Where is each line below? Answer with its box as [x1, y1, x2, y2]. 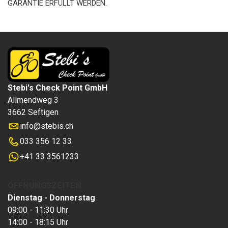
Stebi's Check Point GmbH [8, 83, 107, 93]
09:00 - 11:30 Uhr [8, 205, 68, 215]
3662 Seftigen [8, 107, 59, 117]
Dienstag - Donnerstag [8, 193, 95, 203]
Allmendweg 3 [8, 95, 59, 105]
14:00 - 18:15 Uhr [8, 217, 68, 227]
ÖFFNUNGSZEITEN [8, 181, 81, 190]
